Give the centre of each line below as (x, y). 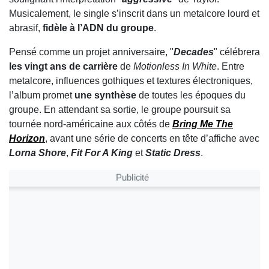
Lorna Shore (38, 153)
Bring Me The (203, 124)
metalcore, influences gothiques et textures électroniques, (131, 81)
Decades (194, 52)
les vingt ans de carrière (63, 67)
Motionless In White (175, 67)
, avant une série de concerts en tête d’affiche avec (152, 139)
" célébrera (237, 52)
